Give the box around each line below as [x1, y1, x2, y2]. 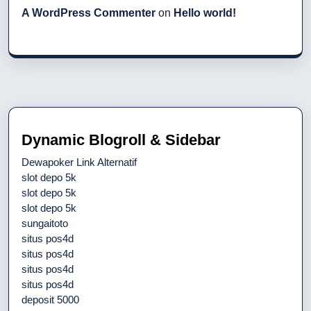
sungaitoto [22, 217, 68, 229]
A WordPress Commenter [22, 6, 155, 19]
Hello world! [174, 6, 236, 19]
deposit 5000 [22, 293, 79, 305]
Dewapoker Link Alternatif [22, 155, 137, 168]
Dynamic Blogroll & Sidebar [22, 131, 221, 149]
